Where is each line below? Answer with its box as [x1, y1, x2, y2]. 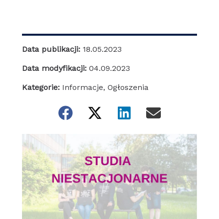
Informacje [62, 83, 103, 92]
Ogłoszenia [107, 83, 149, 92]
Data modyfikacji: [22, 64, 89, 73]
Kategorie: [22, 83, 60, 92]
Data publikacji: [22, 44, 83, 54]
